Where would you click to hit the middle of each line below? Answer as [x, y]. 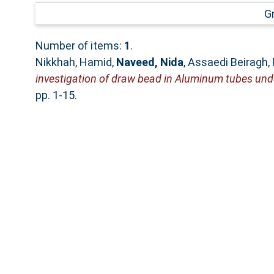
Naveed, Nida [150, 62]
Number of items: [80, 45]
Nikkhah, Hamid [73, 62]
